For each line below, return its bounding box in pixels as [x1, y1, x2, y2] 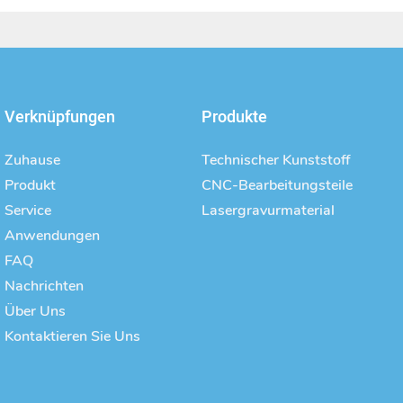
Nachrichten [4, 275, 84, 296]
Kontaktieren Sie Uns [4, 326, 140, 346]
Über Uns [4, 300, 66, 321]
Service [4, 200, 51, 220]
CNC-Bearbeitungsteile [201, 175, 353, 195]
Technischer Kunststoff [201, 149, 350, 170]
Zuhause [4, 149, 60, 170]
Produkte [201, 104, 267, 130]
